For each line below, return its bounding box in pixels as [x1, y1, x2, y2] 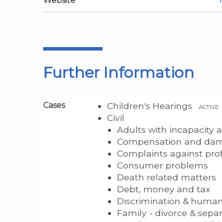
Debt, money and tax [117, 183, 210, 194]
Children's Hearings [107, 100, 195, 111]
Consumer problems [117, 160, 208, 170]
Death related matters [117, 171, 216, 182]
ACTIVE [199, 103, 219, 111]
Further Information [43, 63, 194, 82]
